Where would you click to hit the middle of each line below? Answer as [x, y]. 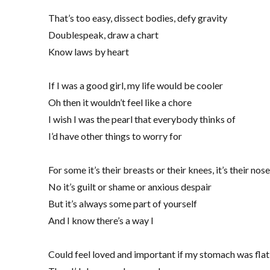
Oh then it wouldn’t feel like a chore [120, 102]
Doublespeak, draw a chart [104, 35]
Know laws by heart [89, 52]
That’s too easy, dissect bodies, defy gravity [138, 18]
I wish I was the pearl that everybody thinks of [142, 119]
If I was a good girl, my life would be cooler [136, 86]
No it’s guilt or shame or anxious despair [130, 187]
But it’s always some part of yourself [123, 204]
